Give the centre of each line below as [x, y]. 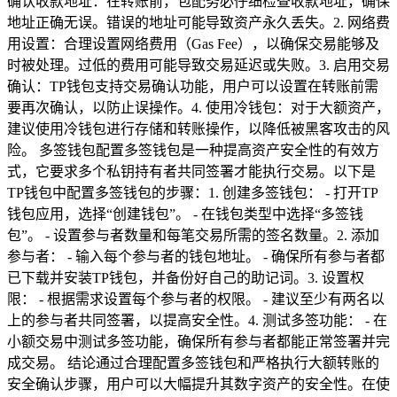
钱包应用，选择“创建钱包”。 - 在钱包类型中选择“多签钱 [185, 214]
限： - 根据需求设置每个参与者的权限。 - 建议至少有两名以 [196, 299]
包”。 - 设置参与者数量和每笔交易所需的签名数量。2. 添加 [193, 235]
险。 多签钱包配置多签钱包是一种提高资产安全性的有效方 [193, 150]
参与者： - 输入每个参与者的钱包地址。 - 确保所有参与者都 [196, 256]
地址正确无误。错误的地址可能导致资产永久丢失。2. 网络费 [198, 22]
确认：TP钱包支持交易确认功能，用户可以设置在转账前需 [193, 86]
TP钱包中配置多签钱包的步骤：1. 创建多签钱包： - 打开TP [193, 192]
